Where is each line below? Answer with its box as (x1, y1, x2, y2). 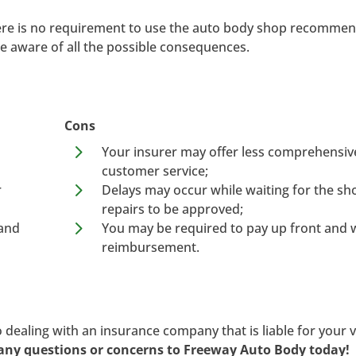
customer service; (101, 161, 208, 180)
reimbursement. (101, 238, 199, 256)
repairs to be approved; (101, 199, 243, 218)
